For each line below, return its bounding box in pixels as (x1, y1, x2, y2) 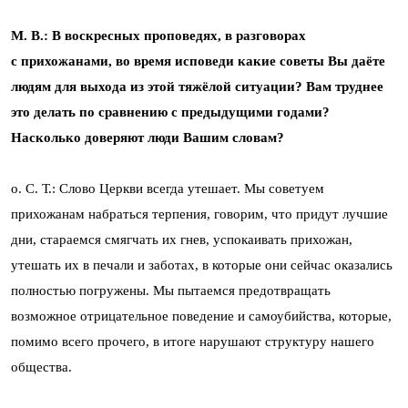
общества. (11, 359, 72, 374)
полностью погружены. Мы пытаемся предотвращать (11, 282, 331, 298)
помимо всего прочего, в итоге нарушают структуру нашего (11, 333, 374, 349)
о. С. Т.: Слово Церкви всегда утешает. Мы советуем (11, 180, 324, 196)
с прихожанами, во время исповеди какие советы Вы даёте (11, 53, 385, 68)
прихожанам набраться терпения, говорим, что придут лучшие (11, 206, 388, 221)
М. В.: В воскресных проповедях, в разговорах (11, 27, 306, 43)
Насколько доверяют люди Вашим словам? (11, 129, 284, 145)
